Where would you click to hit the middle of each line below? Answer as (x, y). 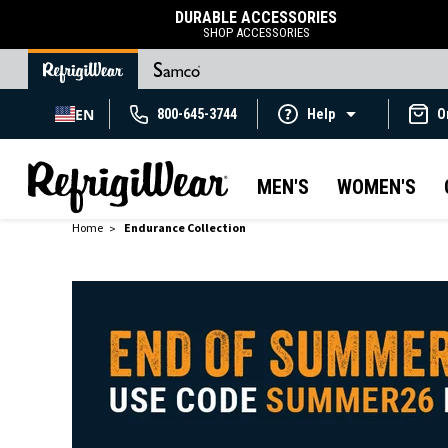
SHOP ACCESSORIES (256, 32)
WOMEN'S (376, 187)
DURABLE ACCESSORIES (256, 17)
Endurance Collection (185, 227)
